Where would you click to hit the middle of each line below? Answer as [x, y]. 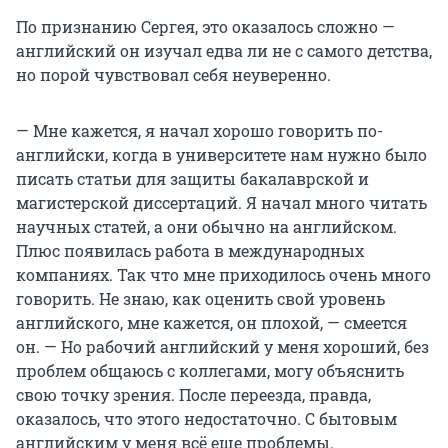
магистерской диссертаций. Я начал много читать [221, 203]
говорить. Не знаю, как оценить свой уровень [200, 299]
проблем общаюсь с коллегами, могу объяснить [210, 371]
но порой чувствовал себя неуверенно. [173, 75]
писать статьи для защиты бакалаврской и [192, 179]
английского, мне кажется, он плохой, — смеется [211, 323]
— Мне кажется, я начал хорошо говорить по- [199, 131]
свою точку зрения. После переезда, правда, [193, 395]
